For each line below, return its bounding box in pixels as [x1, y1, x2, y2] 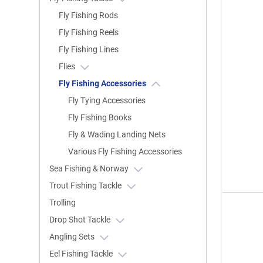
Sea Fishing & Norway [49, 164, 131, 173]
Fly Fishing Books [68, 113, 132, 122]
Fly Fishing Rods [59, 11, 119, 20]
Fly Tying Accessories [68, 96, 146, 105]
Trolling [49, 198, 76, 207]
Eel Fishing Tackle [49, 249, 115, 258]
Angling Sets [49, 232, 97, 241]
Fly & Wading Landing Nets [68, 130, 166, 139]
